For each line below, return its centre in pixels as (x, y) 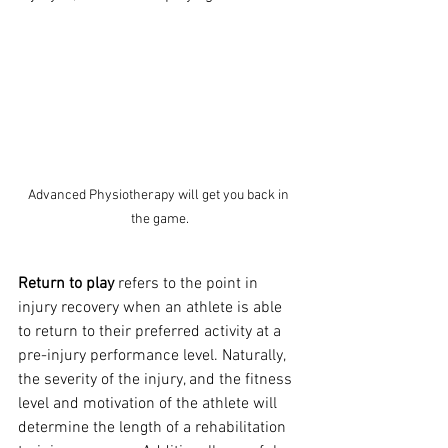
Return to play (66, 284)
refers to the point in (188, 284)
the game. (160, 220)
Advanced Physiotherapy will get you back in (160, 196)
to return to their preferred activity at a (151, 332)
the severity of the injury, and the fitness (157, 380)
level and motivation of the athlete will (149, 404)
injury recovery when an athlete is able (152, 308)
